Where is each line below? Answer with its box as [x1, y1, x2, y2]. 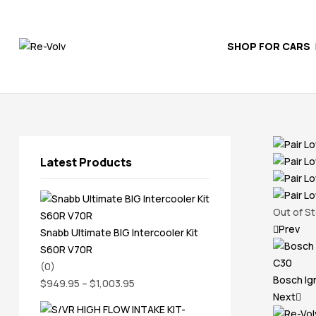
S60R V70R [40, 243, 92, 257]
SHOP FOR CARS [227, 39, 311, 54]
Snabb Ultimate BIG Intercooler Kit [40, 226, 198, 240]
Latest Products [40, 154, 132, 171]
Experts [18, 153, 49, 166]
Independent [18, 123, 72, 136]
